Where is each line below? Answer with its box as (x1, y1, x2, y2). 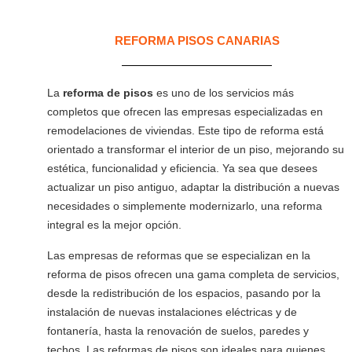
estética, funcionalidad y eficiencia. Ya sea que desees (47, 162, 317, 174)
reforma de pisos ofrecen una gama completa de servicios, (47, 268, 339, 280)
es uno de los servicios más (153, 86, 294, 99)
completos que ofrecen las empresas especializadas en (47, 105, 323, 118)
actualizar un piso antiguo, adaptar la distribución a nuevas (47, 181, 339, 193)
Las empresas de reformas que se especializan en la (47, 249, 310, 262)
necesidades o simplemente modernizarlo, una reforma (47, 200, 322, 212)
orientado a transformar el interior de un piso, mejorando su (47, 143, 344, 156)
